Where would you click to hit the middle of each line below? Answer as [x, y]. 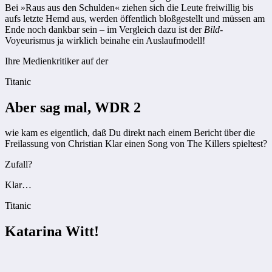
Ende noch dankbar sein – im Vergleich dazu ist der [104, 29]
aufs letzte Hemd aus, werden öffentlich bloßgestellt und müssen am [135, 18]
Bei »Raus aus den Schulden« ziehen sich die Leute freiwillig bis [129, 7]
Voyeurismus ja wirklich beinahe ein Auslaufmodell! [105, 40]
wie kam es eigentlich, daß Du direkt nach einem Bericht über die [130, 133]
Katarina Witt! [52, 232]
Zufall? [19, 165]
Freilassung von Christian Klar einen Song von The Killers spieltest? [136, 144]
